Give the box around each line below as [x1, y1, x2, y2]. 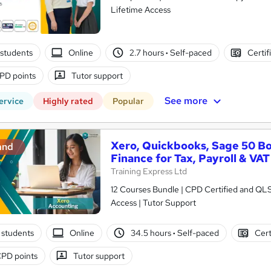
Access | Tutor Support [111, 197, 196, 209]
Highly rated [43, 96, 93, 107]
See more [164, 94, 207, 107]
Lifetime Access [111, 4, 171, 16]
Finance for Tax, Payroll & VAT [111, 151, 270, 166]
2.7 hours [129, 47, 166, 58]
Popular [113, 96, 144, 107]
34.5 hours [130, 227, 173, 238]
